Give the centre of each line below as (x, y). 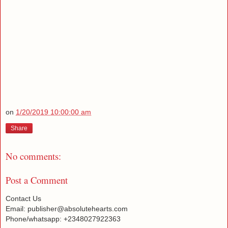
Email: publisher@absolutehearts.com (67, 209)
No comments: (33, 156)
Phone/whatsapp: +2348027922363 (63, 219)
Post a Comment (37, 180)
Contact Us (23, 199)
